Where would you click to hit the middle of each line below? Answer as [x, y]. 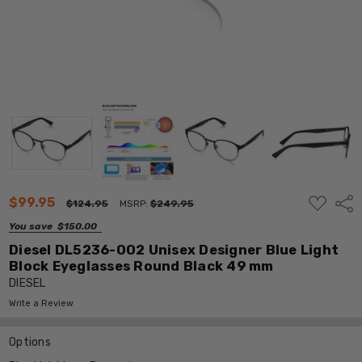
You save [31, 226]
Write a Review [42, 303]
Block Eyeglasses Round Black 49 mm [141, 265]
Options [30, 342]
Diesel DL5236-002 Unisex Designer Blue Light [174, 249]
